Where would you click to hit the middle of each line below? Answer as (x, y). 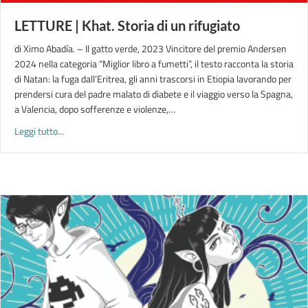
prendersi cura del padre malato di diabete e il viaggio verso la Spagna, (154, 94)
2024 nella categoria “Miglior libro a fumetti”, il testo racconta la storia (154, 64)
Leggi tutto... (39, 131)
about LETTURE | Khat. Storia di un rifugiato (150, 130)
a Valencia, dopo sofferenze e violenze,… (95, 109)
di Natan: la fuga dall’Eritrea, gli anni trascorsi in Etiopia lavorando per (153, 79)
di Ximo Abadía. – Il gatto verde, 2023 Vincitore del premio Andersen (151, 48)
